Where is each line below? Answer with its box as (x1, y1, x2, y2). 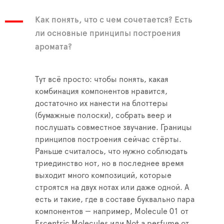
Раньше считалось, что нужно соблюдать (35, 147, 187, 156)
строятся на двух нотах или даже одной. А (35, 183, 189, 192)
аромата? (35, 42, 72, 51)
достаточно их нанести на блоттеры (35, 99, 168, 108)
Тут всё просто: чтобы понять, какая (35, 75, 168, 84)
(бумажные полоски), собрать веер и (35, 111, 171, 120)
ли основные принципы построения (35, 29, 180, 38)
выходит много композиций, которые (35, 171, 171, 180)
